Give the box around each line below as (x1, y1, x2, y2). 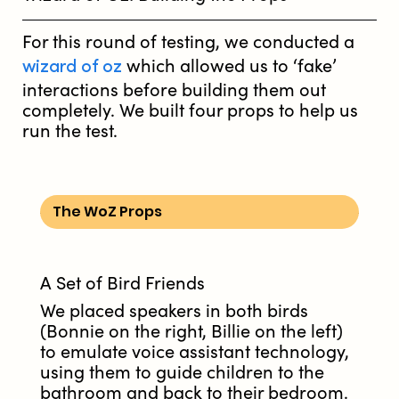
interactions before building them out (22, 80, 326, 102)
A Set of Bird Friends (40, 273, 205, 295)
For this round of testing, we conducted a (22, 32, 354, 53)
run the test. (22, 121, 118, 142)
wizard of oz (22, 54, 122, 78)
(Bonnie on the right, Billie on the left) (40, 322, 343, 343)
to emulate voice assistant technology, (40, 342, 349, 363)
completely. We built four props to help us (22, 101, 358, 122)
